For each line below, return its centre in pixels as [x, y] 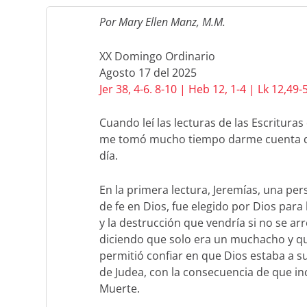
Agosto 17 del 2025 [148, 72]
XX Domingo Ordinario [157, 56]
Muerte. [119, 288]
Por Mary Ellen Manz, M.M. [162, 22]
